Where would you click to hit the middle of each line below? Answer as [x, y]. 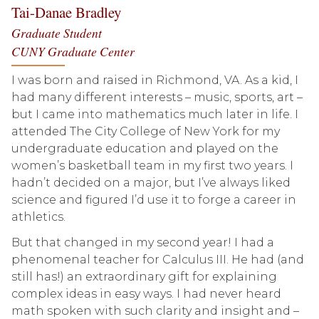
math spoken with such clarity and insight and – [155, 311]
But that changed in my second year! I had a [143, 242]
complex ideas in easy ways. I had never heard [146, 294]
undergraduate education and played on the [145, 148]
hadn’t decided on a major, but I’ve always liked [151, 183]
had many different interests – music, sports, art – [157, 97]
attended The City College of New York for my [146, 131]
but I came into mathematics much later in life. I [155, 114]
